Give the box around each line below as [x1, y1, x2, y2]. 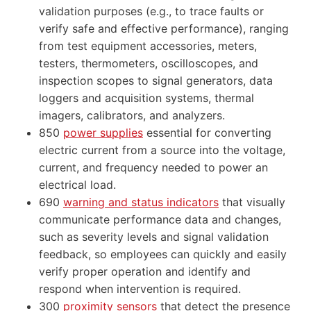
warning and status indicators [63, 194, 219, 209]
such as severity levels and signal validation [39, 229, 269, 244]
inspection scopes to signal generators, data [39, 73, 273, 87]
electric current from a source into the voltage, [39, 142, 285, 157]
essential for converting [143, 125, 271, 140]
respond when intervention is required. [39, 281, 241, 296]
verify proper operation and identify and [39, 264, 251, 278]
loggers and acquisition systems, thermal [39, 90, 254, 105]
